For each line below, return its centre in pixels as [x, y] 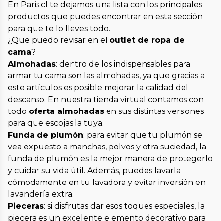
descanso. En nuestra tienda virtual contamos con [106, 100]
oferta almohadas [66, 111]
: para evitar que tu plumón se [143, 135]
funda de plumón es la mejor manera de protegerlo [110, 159]
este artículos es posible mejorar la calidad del [98, 88]
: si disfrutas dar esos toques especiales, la [124, 206]
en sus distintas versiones [154, 111]
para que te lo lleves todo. [59, 29]
